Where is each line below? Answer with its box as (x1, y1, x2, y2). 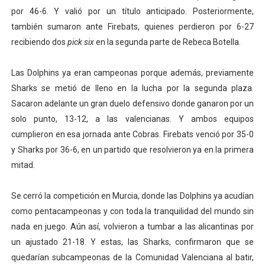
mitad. (11, 160, 35, 170)
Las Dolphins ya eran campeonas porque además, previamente (11, 68, 254, 77)
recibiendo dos (11, 37, 67, 47)
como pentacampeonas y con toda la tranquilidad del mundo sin (11, 206, 254, 216)
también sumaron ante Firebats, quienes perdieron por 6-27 (11, 22, 254, 31)
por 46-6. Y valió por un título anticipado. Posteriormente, (11, 7, 254, 16)
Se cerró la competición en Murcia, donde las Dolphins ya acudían (11, 191, 254, 201)
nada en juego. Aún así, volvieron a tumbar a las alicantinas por (11, 222, 254, 231)
